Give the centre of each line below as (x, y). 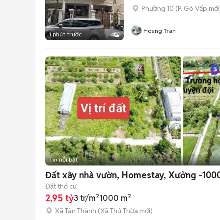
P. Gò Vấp (192, 8)
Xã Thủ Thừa (119, 210)
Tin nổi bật (63, 159)
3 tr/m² (86, 198)
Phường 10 (158, 8)
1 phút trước (65, 34)
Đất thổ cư (61, 186)
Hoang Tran (160, 31)
